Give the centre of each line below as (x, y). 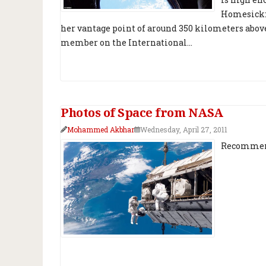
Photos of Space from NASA (142, 113)
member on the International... (126, 43)
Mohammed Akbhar (101, 130)
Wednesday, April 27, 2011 (184, 130)
